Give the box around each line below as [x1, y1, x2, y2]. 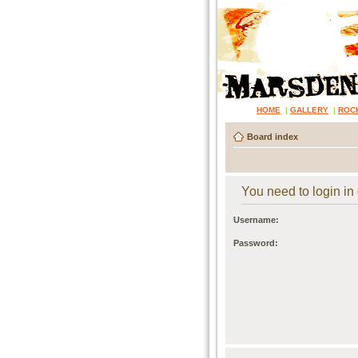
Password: [233, 238, 278, 248]
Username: [233, 215, 279, 225]
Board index [247, 132, 298, 141]
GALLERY [290, 105, 328, 114]
